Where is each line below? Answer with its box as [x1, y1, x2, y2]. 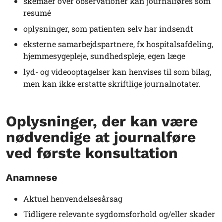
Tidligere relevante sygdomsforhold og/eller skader [23, 209, 215, 220]
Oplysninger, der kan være [6, 112, 198, 130]
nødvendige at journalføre [6, 128, 196, 146]
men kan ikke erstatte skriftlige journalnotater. [23, 78, 201, 89]
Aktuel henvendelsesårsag [23, 193, 122, 204]
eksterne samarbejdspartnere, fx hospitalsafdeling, [23, 39, 213, 50]
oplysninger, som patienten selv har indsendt [23, 23, 193, 34]
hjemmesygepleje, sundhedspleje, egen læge [23, 51, 185, 61]
